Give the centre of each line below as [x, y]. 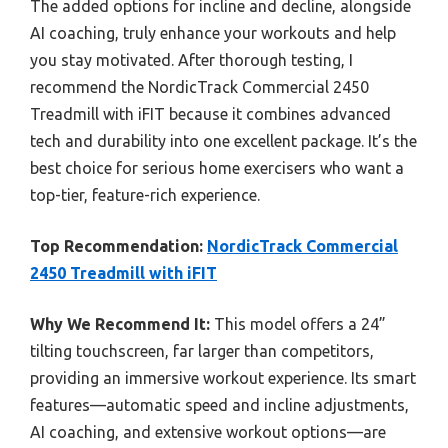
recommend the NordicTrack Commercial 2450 [199, 87]
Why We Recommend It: [120, 324]
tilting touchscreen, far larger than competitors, [202, 351]
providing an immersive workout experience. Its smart [223, 378]
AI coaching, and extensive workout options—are [208, 432]
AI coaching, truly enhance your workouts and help [213, 33]
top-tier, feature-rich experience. [145, 195]
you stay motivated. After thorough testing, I [191, 60]
